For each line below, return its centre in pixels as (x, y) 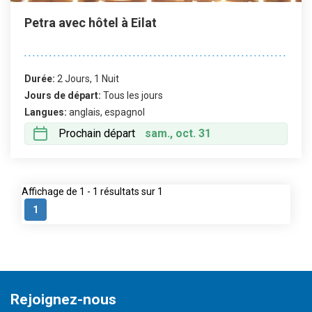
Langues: (46, 112)
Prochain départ (97, 133)
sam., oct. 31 (178, 133)
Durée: (40, 79)
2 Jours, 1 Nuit (88, 79)
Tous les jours (133, 95)
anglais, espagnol (107, 112)
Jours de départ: (63, 95)
